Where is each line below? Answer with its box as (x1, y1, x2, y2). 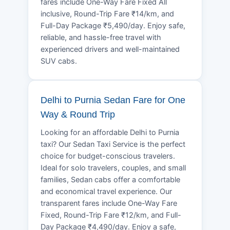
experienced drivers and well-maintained (41, 44, 180, 54)
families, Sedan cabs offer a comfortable (41, 175, 180, 184)
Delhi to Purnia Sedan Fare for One (41, 94, 185, 105)
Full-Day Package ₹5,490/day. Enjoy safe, (41, 21, 185, 30)
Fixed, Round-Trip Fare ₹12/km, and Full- (41, 210, 181, 220)
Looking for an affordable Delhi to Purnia (41, 127, 179, 137)
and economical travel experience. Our (41, 186, 172, 196)
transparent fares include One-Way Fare (41, 198, 177, 208)
